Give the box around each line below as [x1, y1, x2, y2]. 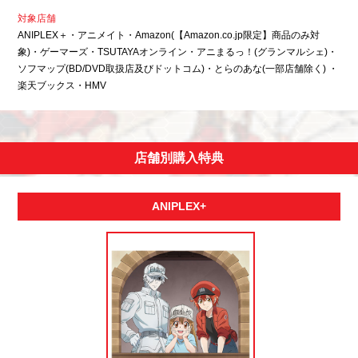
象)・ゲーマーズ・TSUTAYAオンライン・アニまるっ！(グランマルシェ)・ [18, 46, 338, 58]
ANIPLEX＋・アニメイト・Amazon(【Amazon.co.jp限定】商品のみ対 [18, 30, 320, 42]
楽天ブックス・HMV [18, 80, 107, 92]
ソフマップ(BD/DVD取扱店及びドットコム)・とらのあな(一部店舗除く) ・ [18, 63, 339, 75]
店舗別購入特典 [134, 151, 224, 165]
